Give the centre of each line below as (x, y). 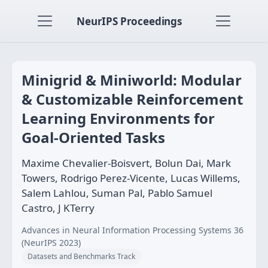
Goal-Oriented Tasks (93, 137)
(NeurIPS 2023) (51, 243)
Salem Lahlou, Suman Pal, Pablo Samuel (117, 193)
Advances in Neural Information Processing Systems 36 (133, 230)
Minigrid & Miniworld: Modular (132, 80)
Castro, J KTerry (58, 208)
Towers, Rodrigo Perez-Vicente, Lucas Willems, (131, 178)
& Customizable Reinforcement (132, 99)
